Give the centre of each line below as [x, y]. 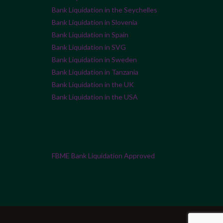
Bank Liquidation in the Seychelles [105, 10]
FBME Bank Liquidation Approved [103, 156]
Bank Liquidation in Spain [90, 35]
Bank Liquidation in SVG [89, 47]
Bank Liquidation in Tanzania [95, 72]
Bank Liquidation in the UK [93, 85]
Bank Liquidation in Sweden [94, 60]
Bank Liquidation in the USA [95, 97]
